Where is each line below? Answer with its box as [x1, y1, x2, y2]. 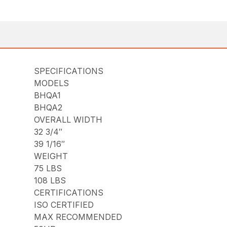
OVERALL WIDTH [34, 115, 103, 125]
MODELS [34, 78, 69, 89]
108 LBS [34, 175, 66, 186]
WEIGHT [34, 151, 68, 162]
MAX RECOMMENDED [34, 212, 123, 222]
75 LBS [34, 163, 62, 174]
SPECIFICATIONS [34, 66, 104, 77]
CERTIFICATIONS [34, 187, 104, 198]
